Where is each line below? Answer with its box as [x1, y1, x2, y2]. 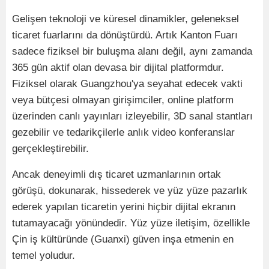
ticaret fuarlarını [12, 29, 86, 41]
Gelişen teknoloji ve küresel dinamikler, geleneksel [12, 13, 239, 25]
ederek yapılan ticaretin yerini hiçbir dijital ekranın [12, 201, 235, 213]
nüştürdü [111, 29, 150, 41]
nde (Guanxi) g [71, 233, 138, 245]
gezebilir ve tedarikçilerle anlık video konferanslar [12, 126, 235, 138]
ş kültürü [32, 233, 71, 245]
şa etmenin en [171, 233, 234, 245]
